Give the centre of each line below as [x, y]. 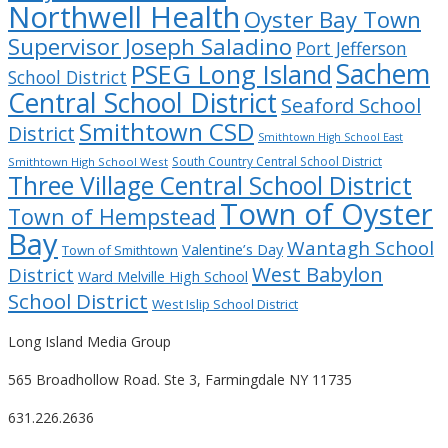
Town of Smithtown [120, 249]
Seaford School [351, 105]
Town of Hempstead [112, 216]
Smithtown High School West [88, 161]
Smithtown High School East [330, 136]
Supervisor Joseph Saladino [150, 46]
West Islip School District [225, 303]
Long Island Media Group [89, 341]
